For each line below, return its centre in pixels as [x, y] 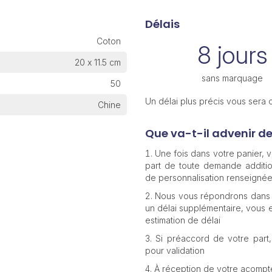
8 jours [233, 55]
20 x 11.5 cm [97, 62]
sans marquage [233, 78]
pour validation [175, 250]
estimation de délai [182, 220]
